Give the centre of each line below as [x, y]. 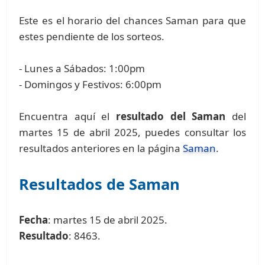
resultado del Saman [171, 116]
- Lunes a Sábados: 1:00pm [82, 68]
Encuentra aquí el [67, 116]
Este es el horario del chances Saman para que [132, 20]
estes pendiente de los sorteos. [92, 36]
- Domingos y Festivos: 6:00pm [91, 84]
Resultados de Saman [100, 184]
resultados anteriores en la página [101, 148]
